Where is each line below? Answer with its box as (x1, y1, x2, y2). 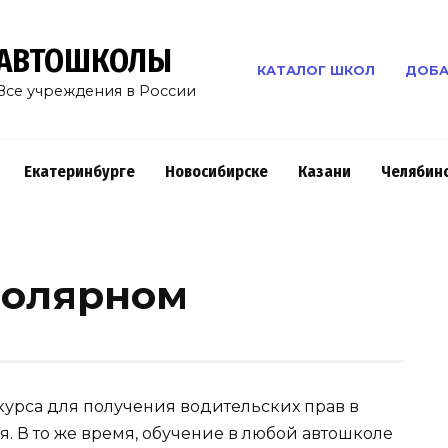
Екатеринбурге (24, 162, 135, 181)
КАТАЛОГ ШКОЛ (257, 62, 376, 78)
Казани (298, 162, 351, 181)
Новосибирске (165, 162, 268, 181)
